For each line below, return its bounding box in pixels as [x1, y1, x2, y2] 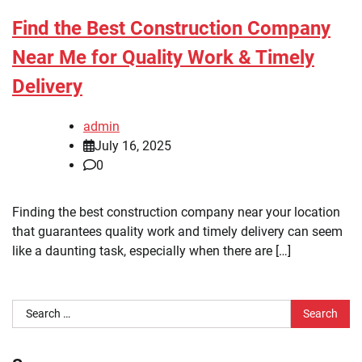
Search [11, 300, 51, 316]
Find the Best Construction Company [12, 17, 330, 40]
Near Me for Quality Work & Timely [12, 46, 314, 69]
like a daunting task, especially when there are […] [12, 242, 291, 259]
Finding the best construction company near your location [12, 204, 340, 220]
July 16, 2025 [95, 137, 171, 154]
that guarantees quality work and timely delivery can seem [12, 223, 343, 239]
